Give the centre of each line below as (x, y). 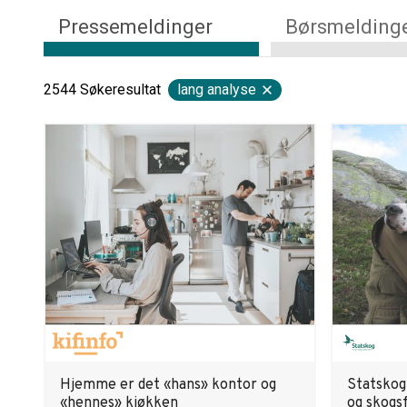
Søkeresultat (120, 89)
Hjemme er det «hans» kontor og (168, 385)
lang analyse (217, 89)
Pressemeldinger (135, 27)
